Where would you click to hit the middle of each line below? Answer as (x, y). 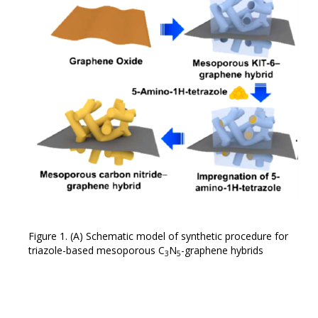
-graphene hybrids (222, 251)
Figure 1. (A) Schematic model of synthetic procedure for (158, 236)
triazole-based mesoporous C (97, 251)
